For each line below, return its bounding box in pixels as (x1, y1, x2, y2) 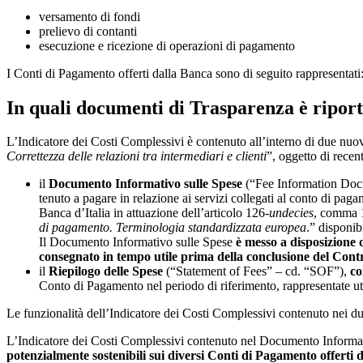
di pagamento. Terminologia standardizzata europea (39, 220, 306, 235)
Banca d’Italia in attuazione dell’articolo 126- (39, 206, 269, 220)
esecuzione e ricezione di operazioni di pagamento (39, 38, 295, 53)
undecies (269, 206, 314, 220)
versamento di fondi (39, 9, 140, 23)
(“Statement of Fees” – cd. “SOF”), (163, 264, 350, 279)
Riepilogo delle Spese (49, 264, 163, 279)
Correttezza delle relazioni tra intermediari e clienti (6, 149, 267, 164)
